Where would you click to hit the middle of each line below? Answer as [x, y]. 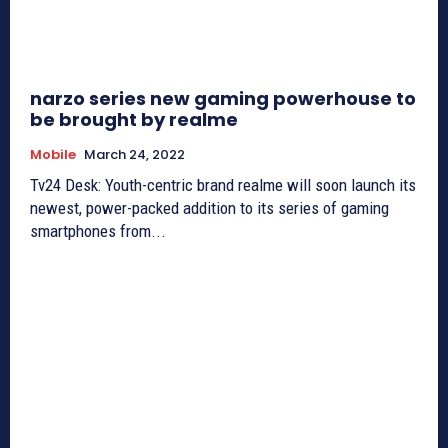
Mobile [53, 154]
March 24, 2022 [134, 154]
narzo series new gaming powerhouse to [223, 98]
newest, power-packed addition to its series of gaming [209, 207]
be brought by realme [134, 119]
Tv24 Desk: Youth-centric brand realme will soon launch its [223, 184]
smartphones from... [98, 230]
